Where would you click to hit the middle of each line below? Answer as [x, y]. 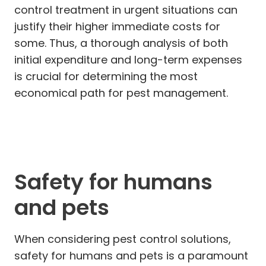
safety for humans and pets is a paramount [131, 255]
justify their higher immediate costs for [117, 26]
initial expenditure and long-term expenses [128, 59]
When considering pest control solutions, [123, 239]
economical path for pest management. [121, 93]
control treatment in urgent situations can [126, 9]
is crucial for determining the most [106, 76]
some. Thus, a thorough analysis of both [121, 43]
